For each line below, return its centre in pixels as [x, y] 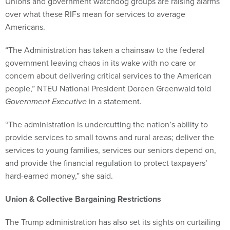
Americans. [25, 27]
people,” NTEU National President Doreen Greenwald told [108, 88]
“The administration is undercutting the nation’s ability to [107, 124]
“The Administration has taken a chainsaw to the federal [105, 50]
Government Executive [46, 101]
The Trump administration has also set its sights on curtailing [113, 222]
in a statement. [115, 101]
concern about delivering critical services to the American [108, 75]
